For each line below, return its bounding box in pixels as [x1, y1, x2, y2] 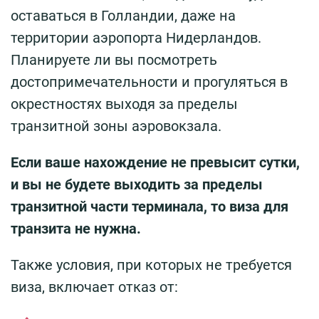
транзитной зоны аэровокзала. [11, 117, 221, 135]
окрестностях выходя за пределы [11, 95, 238, 113]
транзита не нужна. [11, 219, 141, 237]
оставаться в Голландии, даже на [11, 6, 236, 24]
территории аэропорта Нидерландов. [11, 28, 261, 46]
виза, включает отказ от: [11, 278, 178, 296]
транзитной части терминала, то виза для [11, 197, 288, 215]
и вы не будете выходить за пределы [11, 175, 263, 193]
